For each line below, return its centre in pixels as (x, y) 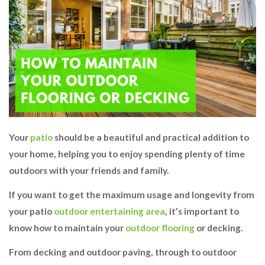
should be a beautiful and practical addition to (152, 138)
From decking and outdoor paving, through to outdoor (123, 252)
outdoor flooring (160, 228)
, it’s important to (202, 211)
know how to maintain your (67, 228)
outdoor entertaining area (109, 211)
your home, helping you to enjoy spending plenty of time (127, 154)
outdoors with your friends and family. (89, 171)
